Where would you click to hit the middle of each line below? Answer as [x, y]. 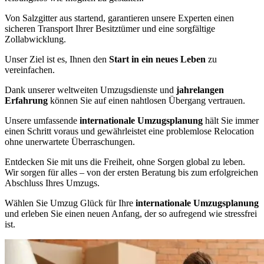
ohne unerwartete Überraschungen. [70, 142]
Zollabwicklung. [35, 39]
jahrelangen [200, 90]
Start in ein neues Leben [157, 59]
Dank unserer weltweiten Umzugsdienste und [90, 90]
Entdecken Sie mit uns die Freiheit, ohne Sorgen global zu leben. [125, 162]
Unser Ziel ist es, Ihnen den [57, 59]
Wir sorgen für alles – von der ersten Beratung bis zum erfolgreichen [131, 172]
